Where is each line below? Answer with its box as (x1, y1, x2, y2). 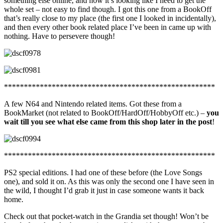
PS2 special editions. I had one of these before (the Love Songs (4, 168, 202, 177)
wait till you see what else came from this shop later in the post (4, 117, 212, 126)
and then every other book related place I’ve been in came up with (4, 22, 211, 31)
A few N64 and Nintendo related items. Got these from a (4, 99, 182, 108)
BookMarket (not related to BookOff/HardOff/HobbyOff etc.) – (4, 108, 207, 117)
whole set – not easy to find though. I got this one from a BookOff (4, 4, 212, 13)
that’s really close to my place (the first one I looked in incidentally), (4, 13, 216, 22)
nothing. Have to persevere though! (4, 31, 115, 40)
